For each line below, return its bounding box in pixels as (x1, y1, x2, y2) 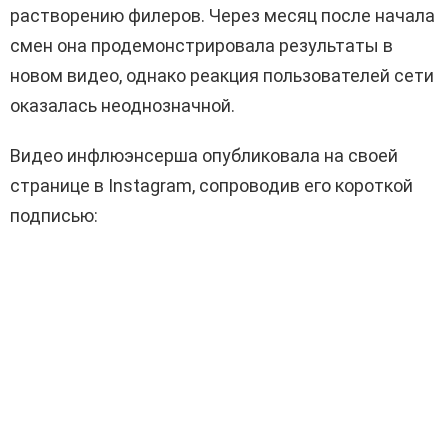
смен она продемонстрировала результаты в (10, 35, 393, 57)
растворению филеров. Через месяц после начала (10, 5, 435, 27)
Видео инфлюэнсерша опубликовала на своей (10, 145, 398, 167)
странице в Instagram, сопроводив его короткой (10, 175, 413, 197)
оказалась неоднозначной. (10, 95, 235, 117)
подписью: (10, 205, 98, 227)
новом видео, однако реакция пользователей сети (10, 65, 434, 87)
